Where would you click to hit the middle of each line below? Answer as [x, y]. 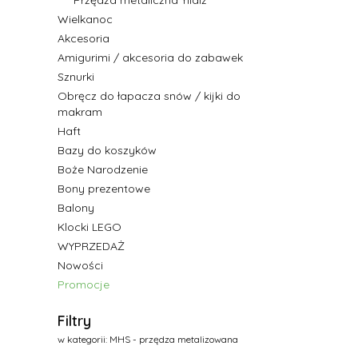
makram [80, 112]
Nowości [80, 266]
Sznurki [76, 77]
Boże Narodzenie [103, 170]
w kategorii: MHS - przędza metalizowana [148, 340]
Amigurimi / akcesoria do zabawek [150, 58]
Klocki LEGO [89, 227]
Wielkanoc [85, 20]
